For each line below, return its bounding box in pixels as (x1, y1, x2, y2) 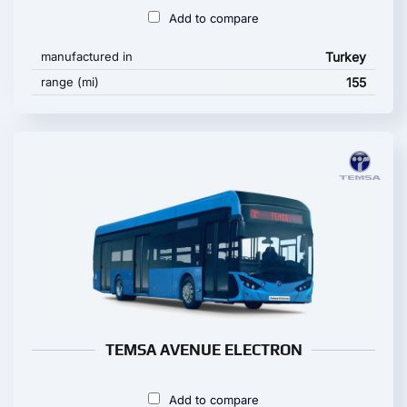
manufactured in (41, 49, 133, 64)
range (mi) (41, 74, 99, 89)
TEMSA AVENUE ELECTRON (104, 341, 303, 359)
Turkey (325, 49, 366, 65)
